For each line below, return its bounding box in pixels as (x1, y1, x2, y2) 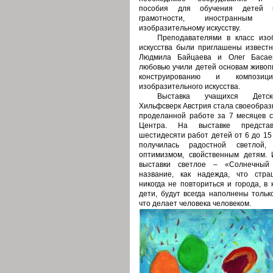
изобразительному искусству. (139, 24, 243, 32)
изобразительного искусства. (139, 82, 242, 91)
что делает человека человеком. (139, 199, 251, 208)
